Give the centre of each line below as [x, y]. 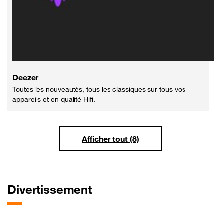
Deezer [25, 77]
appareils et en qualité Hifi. [54, 99]
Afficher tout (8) [110, 138]
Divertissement [50, 189]
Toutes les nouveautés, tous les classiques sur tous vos [99, 89]
